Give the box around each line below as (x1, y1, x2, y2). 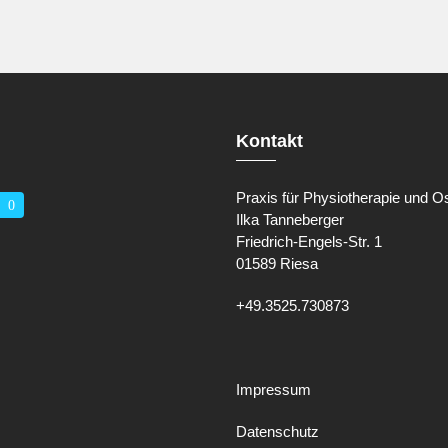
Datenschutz (236, 423, 320, 440)
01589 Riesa (236, 255, 319, 272)
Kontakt (236, 131, 304, 151)
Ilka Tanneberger (236, 211, 345, 228)
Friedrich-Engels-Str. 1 (236, 233, 383, 250)
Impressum (236, 381, 312, 398)
